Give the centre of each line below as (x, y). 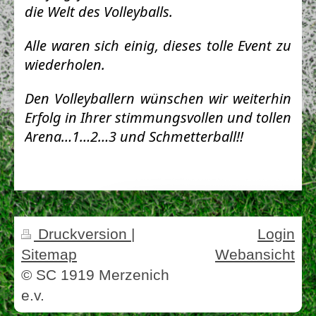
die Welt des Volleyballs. (99, 11)
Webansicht (255, 254)
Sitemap (49, 254)
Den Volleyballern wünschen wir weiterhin (158, 98)
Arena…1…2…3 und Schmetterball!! (134, 136)
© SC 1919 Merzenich (95, 274)
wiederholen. (65, 64)
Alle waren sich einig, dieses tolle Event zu (158, 45)
